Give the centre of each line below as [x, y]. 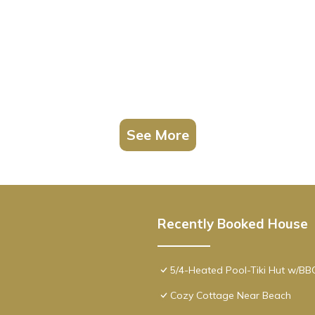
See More [157, 135]
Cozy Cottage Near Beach [231, 296]
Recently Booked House [233, 224]
